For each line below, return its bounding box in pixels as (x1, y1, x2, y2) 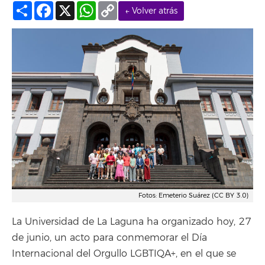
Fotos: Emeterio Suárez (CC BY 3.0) (138, 192, 248, 199)
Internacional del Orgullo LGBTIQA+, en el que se (12, 248, 236, 260)
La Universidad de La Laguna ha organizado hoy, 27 (12, 216, 251, 228)
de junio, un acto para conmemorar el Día (12, 232, 207, 244)
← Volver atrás (125, 5, 177, 16)
